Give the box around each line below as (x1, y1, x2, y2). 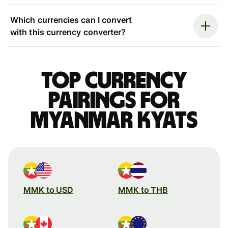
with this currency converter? (10, 26, 126, 37)
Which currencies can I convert (10, 14, 132, 25)
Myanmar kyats (31, 108, 197, 132)
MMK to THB (118, 184, 168, 195)
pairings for (48, 89, 180, 112)
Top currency (41, 69, 187, 93)
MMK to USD (23, 184, 74, 195)
